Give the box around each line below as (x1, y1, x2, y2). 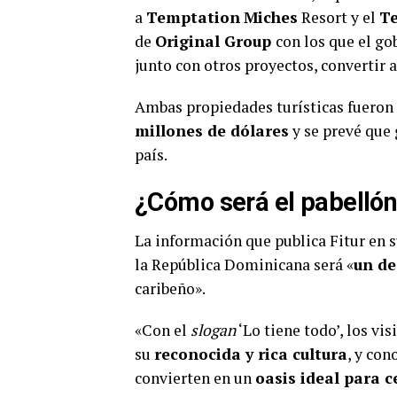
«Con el (135, 320, 191, 340)
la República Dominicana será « (135, 254, 354, 275)
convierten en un (135, 368, 255, 388)
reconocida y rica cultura (154, 344, 347, 364)
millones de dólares (135, 121, 289, 141)
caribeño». (135, 278, 206, 299)
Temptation (146, 7, 240, 27)
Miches (244, 7, 298, 27)
